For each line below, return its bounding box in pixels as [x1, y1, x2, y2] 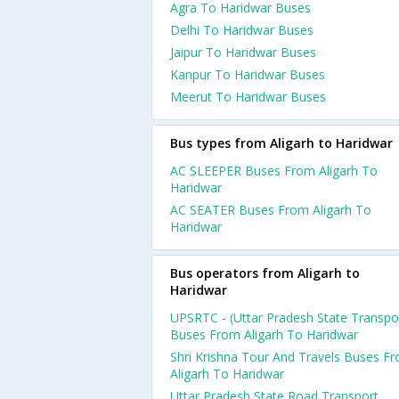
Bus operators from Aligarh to [170, 265, 360, 281]
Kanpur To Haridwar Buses [170, 66, 325, 83]
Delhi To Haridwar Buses [170, 21, 313, 38]
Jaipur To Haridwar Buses [170, 44, 316, 61]
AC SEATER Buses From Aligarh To [170, 201, 371, 218]
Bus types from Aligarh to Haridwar [170, 134, 393, 151]
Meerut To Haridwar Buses [170, 88, 326, 105]
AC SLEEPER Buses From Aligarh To [170, 162, 378, 179]
